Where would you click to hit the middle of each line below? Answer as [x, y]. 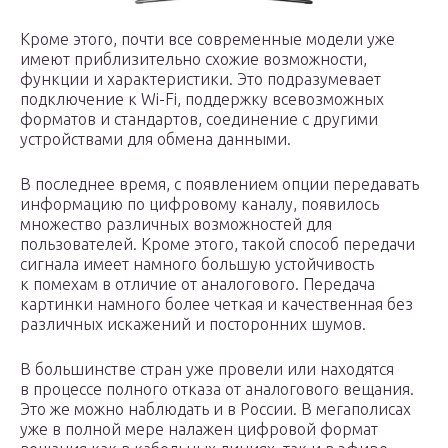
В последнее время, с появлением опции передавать [219, 184]
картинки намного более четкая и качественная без [216, 304]
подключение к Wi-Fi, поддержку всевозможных [202, 99]
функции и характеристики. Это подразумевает [200, 79]
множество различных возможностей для [176, 224]
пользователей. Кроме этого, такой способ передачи [217, 244]
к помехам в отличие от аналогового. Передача [197, 284]
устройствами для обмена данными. [155, 139]
